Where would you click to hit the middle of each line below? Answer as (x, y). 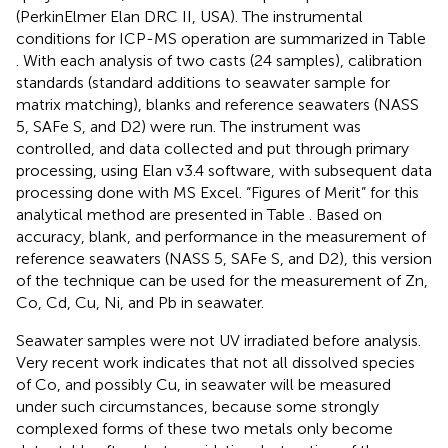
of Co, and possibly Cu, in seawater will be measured (203, 385)
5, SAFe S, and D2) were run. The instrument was (188, 127)
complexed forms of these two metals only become (204, 429)
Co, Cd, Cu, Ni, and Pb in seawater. (140, 303)
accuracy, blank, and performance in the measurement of (221, 237)
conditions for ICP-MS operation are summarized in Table (221, 39)
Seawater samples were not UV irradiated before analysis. (218, 341)
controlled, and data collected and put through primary (212, 149)
